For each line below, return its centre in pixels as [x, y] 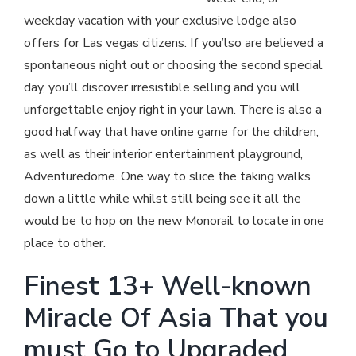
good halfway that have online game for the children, [171, 132]
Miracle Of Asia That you [176, 318]
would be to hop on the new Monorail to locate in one [174, 221]
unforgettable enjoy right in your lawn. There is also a [173, 110]
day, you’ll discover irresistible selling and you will [162, 88]
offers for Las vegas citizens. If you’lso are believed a [174, 43]
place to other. [65, 244]
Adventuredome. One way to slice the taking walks [167, 177]
